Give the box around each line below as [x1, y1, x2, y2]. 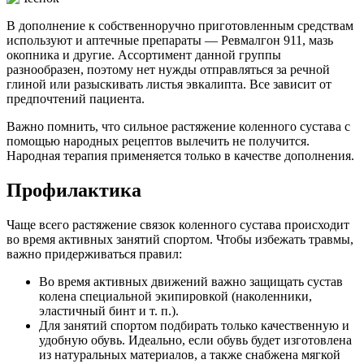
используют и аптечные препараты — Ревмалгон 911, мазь [6, 33, 333, 48]
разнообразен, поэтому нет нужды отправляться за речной [6, 63, 330, 77]
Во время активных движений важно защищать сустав [39, 274, 343, 288]
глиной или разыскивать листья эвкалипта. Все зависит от [6, 77, 331, 92]
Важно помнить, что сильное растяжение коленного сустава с [6, 119, 350, 134]
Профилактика [6, 180, 141, 201]
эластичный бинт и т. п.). [39, 303, 179, 318]
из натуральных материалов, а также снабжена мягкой [39, 347, 340, 362]
